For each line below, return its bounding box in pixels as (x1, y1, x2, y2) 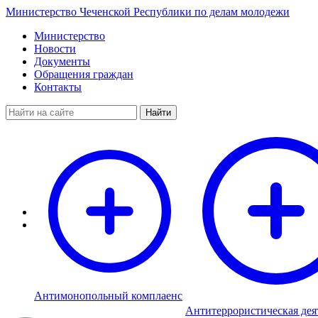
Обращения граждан (34, 68, 133, 80)
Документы (34, 55, 90, 67)
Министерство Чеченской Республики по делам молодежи (6, 6, 290, 18)
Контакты (34, 81, 82, 93)
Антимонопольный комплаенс (34, 289, 182, 302)
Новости (34, 43, 76, 55)
